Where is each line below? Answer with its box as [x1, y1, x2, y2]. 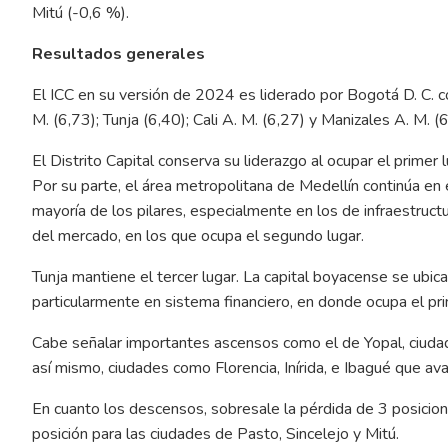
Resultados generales [32, 42, 205, 65]
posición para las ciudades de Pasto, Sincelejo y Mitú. [32, 422, 399, 445]
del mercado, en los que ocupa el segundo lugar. [32, 224, 364, 247]
